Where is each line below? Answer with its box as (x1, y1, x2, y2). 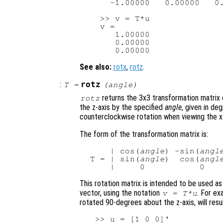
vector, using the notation (80, 188, 162, 198)
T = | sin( (85, 155, 140, 163)
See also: (80, 62, 111, 72)
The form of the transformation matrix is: (80, 129, 208, 139)
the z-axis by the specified (80, 103, 165, 112)
